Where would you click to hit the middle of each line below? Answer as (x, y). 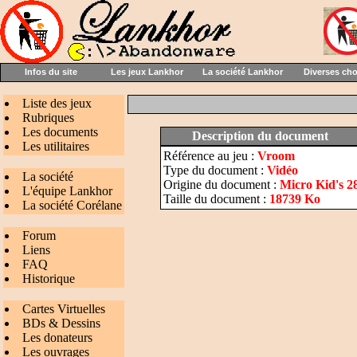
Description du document (260, 136)
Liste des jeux (57, 103)
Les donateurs (57, 337)
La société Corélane (72, 205)
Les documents (60, 132)
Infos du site (51, 72)
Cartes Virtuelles (64, 309)
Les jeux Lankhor (147, 72)
